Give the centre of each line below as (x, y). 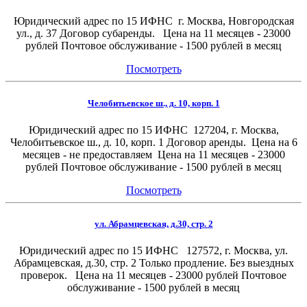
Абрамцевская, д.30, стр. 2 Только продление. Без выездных (153, 263)
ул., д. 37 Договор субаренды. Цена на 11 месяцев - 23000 (153, 34)
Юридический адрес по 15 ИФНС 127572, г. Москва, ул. (153, 251)
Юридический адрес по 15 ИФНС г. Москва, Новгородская (153, 21)
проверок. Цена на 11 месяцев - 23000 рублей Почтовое (153, 275)
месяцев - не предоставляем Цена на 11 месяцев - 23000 (153, 154)
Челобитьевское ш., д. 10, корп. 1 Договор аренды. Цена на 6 (153, 142)
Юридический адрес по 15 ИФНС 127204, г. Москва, (153, 130)
